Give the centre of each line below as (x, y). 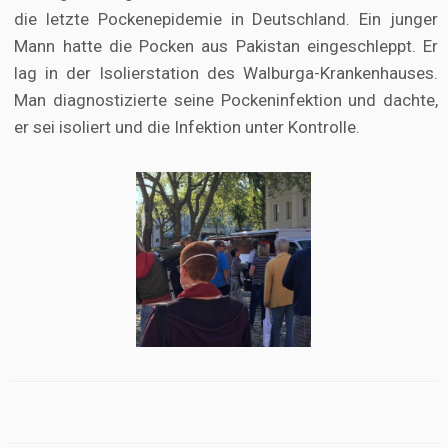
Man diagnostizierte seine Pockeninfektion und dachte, (226, 100)
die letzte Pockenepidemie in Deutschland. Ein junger (226, 19)
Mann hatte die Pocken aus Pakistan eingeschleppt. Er (226, 46)
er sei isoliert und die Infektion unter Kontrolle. (187, 127)
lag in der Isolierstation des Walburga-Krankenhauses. (226, 73)
